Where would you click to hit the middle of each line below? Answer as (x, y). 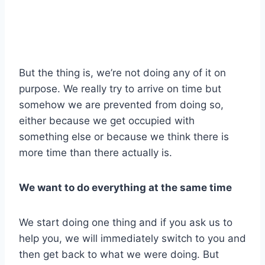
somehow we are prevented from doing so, (121, 104)
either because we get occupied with (107, 120)
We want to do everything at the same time (125, 187)
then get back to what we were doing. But (119, 254)
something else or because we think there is (124, 136)
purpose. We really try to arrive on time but (120, 88)
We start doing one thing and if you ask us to (126, 222)
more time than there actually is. (96, 152)
